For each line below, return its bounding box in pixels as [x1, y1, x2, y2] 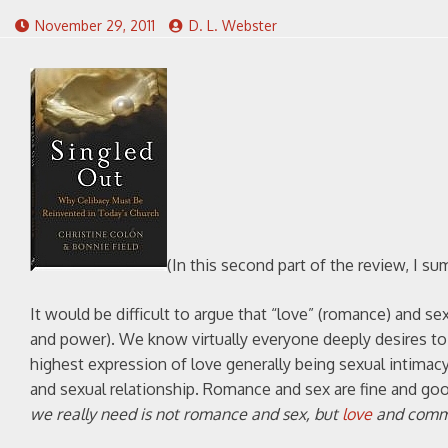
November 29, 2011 [35, 17, 155, 34]
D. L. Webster [189, 17, 277, 34]
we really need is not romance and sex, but [30, 404, 342, 424]
